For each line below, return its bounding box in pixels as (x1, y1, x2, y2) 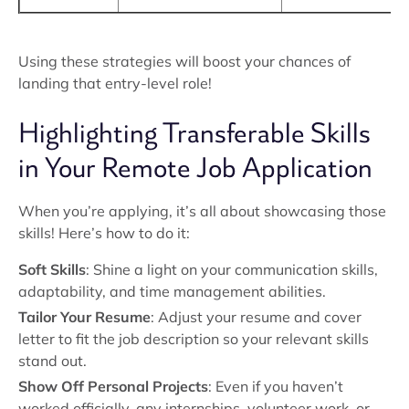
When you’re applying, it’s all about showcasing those (18, 202, 386, 220)
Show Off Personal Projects (18, 377, 208, 395)
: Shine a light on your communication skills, (86, 260, 378, 278)
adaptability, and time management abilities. (18, 282, 326, 300)
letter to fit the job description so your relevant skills (18, 330, 369, 348)
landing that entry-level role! (18, 74, 212, 92)
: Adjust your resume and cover (151, 308, 362, 326)
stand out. (18, 351, 87, 370)
